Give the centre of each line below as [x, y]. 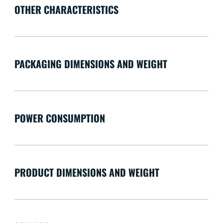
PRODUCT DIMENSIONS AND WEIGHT [87, 172]
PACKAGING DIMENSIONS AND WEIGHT [91, 63]
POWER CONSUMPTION [59, 118]
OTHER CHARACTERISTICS [66, 9]
